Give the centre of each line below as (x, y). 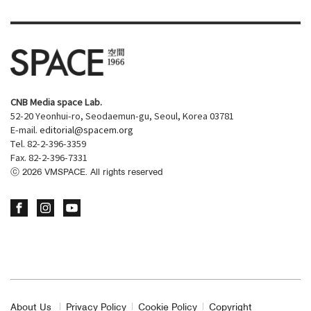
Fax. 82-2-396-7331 (49, 159)
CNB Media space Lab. (56, 103)
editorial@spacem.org (86, 131)
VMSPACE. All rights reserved (102, 173)
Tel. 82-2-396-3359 (48, 145)
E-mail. (25, 131)
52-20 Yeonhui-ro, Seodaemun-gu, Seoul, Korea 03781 (122, 117)
